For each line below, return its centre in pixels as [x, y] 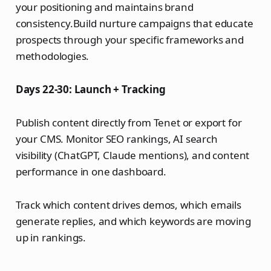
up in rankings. [51, 238]
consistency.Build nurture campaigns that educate [134, 24]
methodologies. [54, 56]
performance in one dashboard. [91, 172]
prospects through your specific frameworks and [129, 40]
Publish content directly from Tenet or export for [129, 123]
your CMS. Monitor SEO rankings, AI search [116, 139]
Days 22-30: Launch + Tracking [90, 90]
